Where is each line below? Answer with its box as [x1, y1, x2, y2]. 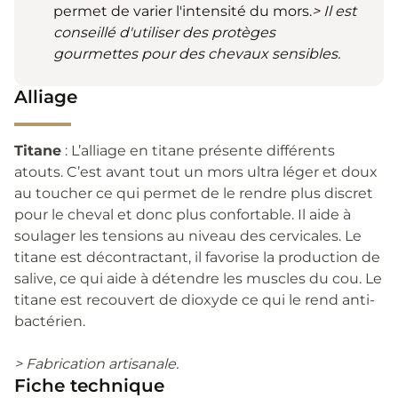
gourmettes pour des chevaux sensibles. [53, 44, 340, 62]
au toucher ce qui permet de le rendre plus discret [14, 184, 373, 202]
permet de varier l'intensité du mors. [53, 2, 312, 20]
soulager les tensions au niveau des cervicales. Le [14, 227, 362, 244]
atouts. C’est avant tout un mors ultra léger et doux [14, 163, 378, 180]
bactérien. [14, 312, 85, 330]
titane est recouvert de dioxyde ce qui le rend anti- [14, 291, 375, 308]
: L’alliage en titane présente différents [61, 141, 335, 159]
